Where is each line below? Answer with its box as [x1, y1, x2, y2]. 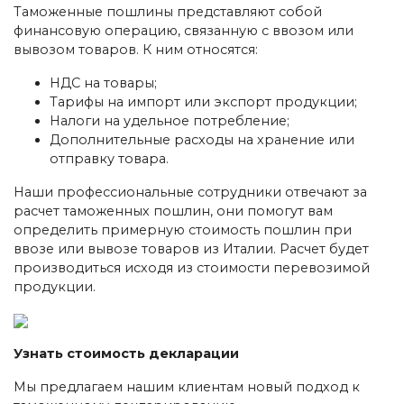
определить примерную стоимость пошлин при [14, 221, 352, 238]
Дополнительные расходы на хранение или [50, 131, 354, 148]
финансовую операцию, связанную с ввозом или [14, 22, 353, 39]
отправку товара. [50, 150, 169, 167]
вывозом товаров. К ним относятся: [14, 41, 258, 58]
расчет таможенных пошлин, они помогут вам [14, 202, 333, 219]
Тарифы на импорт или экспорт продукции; [50, 93, 357, 110]
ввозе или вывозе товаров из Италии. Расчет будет [14, 240, 369, 257]
